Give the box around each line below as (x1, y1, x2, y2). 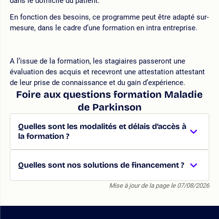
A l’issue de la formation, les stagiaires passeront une (10, 56, 185, 66)
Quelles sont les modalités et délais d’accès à (18, 121, 186, 131)
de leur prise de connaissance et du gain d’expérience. (10, 78, 185, 87)
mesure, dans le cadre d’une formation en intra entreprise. (10, 23, 201, 32)
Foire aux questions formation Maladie (16, 88, 203, 100)
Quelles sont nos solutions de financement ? (18, 160, 184, 170)
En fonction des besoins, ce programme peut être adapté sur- (10, 12, 209, 22)
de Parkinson (77, 101, 142, 113)
